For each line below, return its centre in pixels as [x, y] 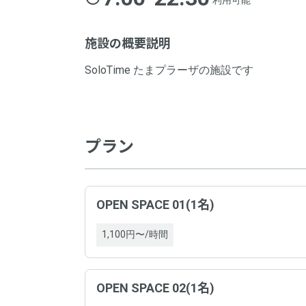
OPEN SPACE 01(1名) [155, 205]
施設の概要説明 [128, 43]
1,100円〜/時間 [135, 234]
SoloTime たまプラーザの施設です [169, 70]
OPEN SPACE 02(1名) [155, 288]
